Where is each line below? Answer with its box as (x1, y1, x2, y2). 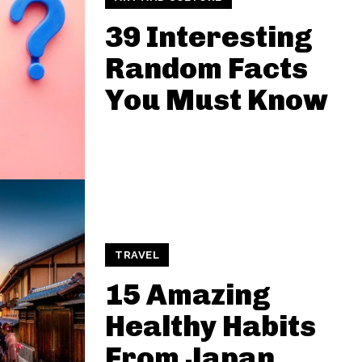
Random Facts (105, 51, 308, 86)
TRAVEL (115, 249, 159, 261)
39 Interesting (105, 19, 313, 54)
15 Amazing (105, 277, 271, 312)
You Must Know (105, 82, 328, 117)
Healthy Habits (105, 309, 316, 343)
